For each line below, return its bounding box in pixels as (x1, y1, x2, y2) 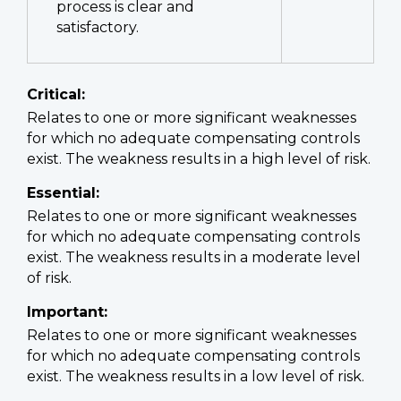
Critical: (27, 86, 85, 104)
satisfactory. (56, 19, 139, 37)
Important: (27, 303, 107, 321)
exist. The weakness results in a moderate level (27, 249, 361, 267)
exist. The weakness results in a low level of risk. (27, 368, 364, 386)
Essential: (27, 184, 99, 202)
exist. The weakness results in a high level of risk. (27, 150, 371, 168)
